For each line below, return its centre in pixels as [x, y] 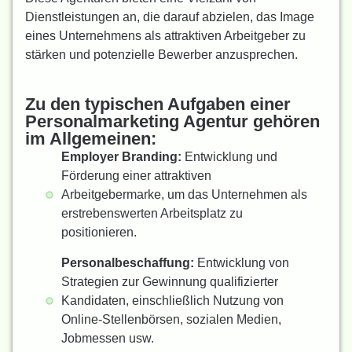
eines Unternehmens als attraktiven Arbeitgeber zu [165, 36]
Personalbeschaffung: [128, 263]
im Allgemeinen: [91, 139]
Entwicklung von [242, 263]
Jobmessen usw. [108, 339]
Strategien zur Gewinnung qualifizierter [170, 282]
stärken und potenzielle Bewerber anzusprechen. [161, 55]
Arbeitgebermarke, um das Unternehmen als [184, 195]
